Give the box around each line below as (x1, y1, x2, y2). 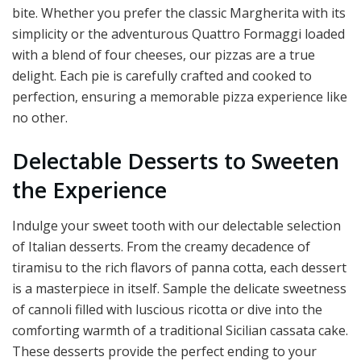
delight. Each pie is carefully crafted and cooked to (12, 66, 312, 85)
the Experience (12, 174, 172, 205)
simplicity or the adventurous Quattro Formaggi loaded (12, 24, 345, 43)
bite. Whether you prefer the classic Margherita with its (12, 3, 346, 22)
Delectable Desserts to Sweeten (12, 145, 339, 176)
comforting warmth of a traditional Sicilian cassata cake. (12, 322, 348, 340)
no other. (12, 108, 68, 127)
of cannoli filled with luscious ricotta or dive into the (12, 301, 322, 319)
